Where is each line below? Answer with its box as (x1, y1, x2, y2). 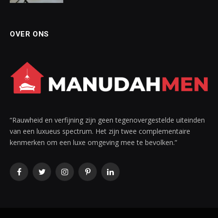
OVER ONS (10, 30, 49, 38)
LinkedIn (109, 171, 136, 181)
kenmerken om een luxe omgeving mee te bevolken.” (10, 138, 177, 147)
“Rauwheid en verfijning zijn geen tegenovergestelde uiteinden (10, 115, 205, 125)
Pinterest (87, 171, 115, 181)
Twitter (41, 171, 64, 181)
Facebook (18, 171, 50, 181)
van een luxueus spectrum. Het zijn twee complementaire (10, 127, 190, 136)
